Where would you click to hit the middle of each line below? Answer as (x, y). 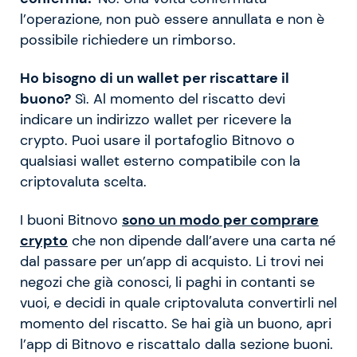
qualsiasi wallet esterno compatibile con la (160, 161)
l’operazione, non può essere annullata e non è (172, 20)
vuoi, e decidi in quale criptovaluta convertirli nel (178, 303)
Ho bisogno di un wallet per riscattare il (155, 78)
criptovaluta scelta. (83, 182)
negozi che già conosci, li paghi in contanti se (167, 282)
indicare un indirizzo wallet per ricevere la (156, 120)
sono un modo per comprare (220, 220)
